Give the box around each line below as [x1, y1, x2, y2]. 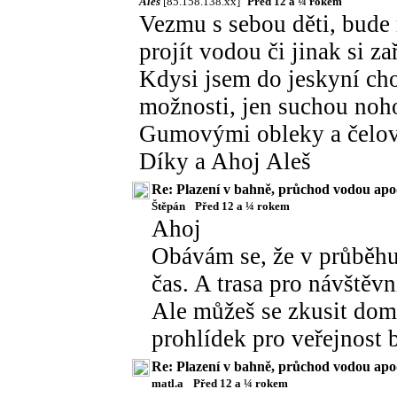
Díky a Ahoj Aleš [139, 148, 311, 175]
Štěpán [152, 199, 188, 213]
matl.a [152, 377, 186, 390]
